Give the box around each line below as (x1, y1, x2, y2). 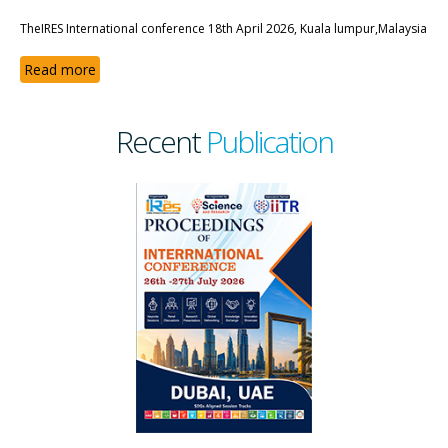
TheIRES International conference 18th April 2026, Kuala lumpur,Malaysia (20, 19, 427, 37)
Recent (115, 120, 206, 162)
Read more (24, 59, 96, 79)
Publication (205, 120, 333, 162)
